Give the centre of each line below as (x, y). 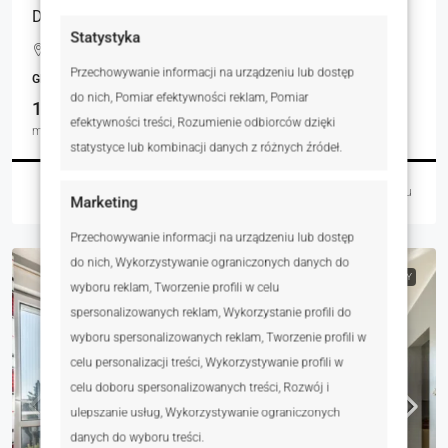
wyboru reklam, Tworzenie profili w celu (175, 287)
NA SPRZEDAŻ (298, 276)
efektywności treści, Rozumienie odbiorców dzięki (203, 122)
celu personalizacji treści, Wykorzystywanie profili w (207, 362)
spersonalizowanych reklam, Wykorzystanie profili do (211, 312)
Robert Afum (110, 192)
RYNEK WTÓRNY (375, 276)
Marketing (104, 202)
